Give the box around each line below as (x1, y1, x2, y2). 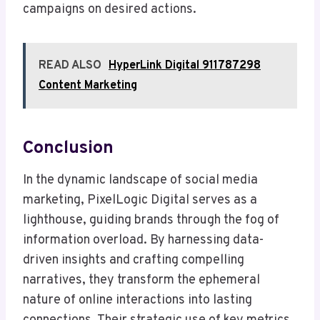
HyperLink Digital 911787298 (109, 59, 261, 74)
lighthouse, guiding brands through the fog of (23, 212, 279, 229)
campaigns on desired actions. (23, 1, 196, 19)
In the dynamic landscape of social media (23, 172, 258, 189)
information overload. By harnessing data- (23, 232, 264, 249)
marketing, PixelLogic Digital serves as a (23, 192, 257, 209)
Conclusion (23, 136, 114, 160)
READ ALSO (39, 59, 101, 74)
